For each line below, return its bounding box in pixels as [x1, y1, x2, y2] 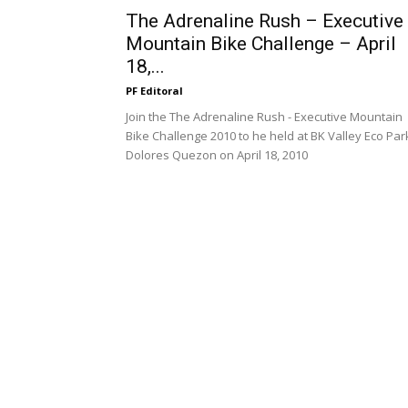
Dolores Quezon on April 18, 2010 [126, 147, 308, 163]
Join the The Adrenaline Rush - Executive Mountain [126, 108, 403, 125]
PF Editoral [126, 84, 183, 97]
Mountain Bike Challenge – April [126, 33, 396, 55]
